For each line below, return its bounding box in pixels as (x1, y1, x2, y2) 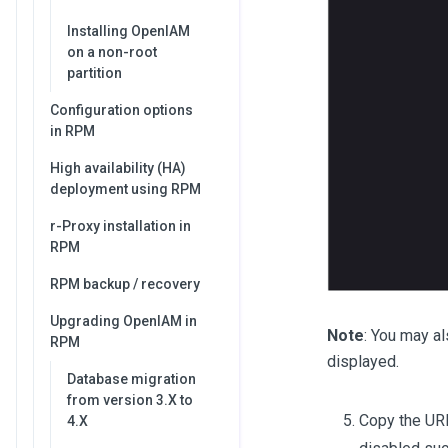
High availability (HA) (50, 160, 186, 176)
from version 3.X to (67, 392, 193, 408)
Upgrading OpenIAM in (50, 313, 197, 329)
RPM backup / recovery (50, 276, 200, 292)
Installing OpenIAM (67, 23, 190, 39)
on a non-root (67, 44, 157, 60)
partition (67, 65, 122, 81)
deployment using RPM (50, 181, 201, 197)
